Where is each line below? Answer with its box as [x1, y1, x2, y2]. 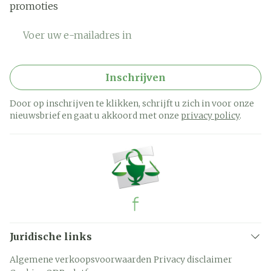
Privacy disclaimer [154, 254, 232, 265]
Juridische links [10, 230, 92, 243]
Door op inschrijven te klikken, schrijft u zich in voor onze [10, 98, 254, 109]
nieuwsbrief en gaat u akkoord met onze [10, 110, 181, 121]
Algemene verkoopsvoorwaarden [10, 254, 151, 265]
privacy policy [181, 110, 240, 121]
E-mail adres [9, 22, 74, 34]
